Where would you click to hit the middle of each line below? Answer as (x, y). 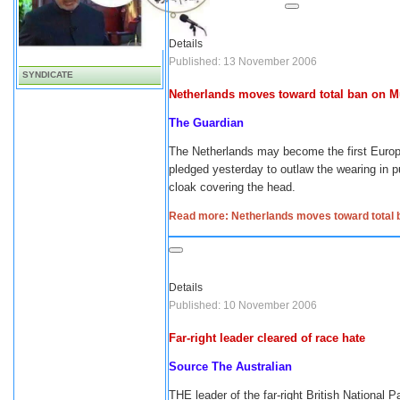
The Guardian (206, 123)
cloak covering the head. (232, 187)
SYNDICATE (48, 75)
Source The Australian (230, 367)
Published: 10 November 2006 (243, 305)
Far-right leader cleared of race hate (267, 338)
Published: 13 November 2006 (243, 62)
